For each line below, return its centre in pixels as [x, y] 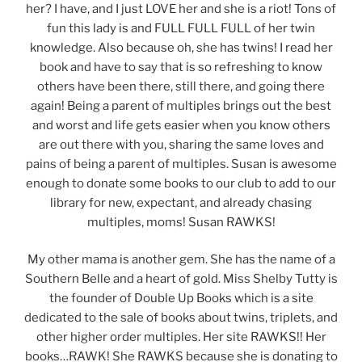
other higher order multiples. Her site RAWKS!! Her [181, 337]
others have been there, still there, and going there [181, 86]
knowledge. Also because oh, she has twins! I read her [181, 47]
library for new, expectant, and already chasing [181, 202]
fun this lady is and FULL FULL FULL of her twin [181, 28]
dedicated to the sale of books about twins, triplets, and [181, 318]
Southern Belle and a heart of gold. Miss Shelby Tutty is [181, 279]
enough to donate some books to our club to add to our [181, 183]
